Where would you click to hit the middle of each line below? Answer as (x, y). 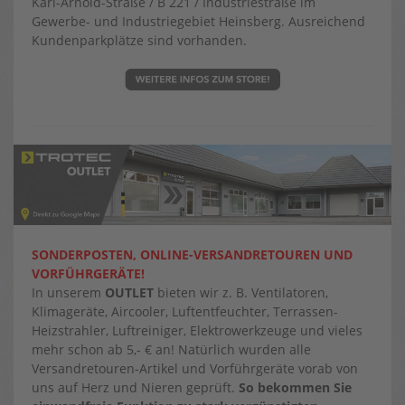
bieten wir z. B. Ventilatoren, (241, 293)
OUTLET (129, 293)
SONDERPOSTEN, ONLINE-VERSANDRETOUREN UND (192, 255)
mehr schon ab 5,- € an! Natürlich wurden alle (171, 350)
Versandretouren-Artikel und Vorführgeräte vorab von (195, 369)
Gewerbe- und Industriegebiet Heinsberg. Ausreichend (198, 22)
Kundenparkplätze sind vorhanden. (139, 41)
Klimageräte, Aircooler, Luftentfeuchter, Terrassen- (185, 312)
